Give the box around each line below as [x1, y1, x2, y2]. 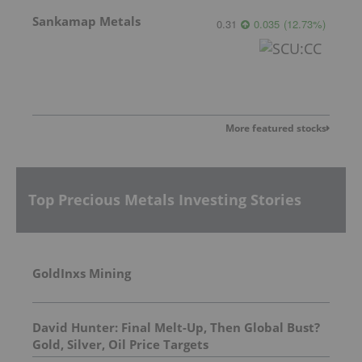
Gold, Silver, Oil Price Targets [32, 335, 208, 352]
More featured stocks [225, 120, 326, 135]
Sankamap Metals [32, 12, 141, 29]
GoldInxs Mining [32, 264, 131, 281]
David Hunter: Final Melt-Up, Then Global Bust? [32, 318, 320, 335]
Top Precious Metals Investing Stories [28, 190, 301, 210]
